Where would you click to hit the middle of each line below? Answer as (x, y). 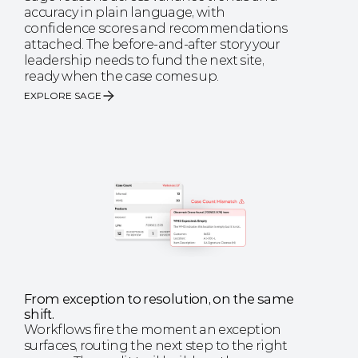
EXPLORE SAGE (63, 95)
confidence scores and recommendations (156, 28)
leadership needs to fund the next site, (144, 60)
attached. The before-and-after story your (152, 44)
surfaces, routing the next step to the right (156, 346)
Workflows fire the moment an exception (153, 330)
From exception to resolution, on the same (159, 299)
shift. (39, 314)
